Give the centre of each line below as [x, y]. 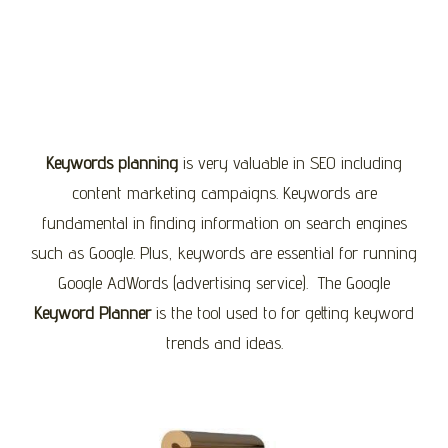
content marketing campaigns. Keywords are [224, 192]
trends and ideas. [224, 342]
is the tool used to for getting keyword [282, 312]
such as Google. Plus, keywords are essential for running [224, 252]
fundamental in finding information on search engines [224, 222]
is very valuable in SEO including [290, 162]
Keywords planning [112, 162]
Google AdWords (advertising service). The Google [224, 282]
